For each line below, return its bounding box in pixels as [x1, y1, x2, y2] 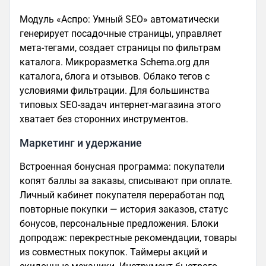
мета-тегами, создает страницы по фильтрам [20, 42, 221, 54]
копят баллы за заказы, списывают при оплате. [20, 175, 232, 187]
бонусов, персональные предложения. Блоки [20, 218, 218, 230]
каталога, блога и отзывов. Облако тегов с [20, 71, 210, 83]
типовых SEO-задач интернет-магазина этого [20, 99, 221, 111]
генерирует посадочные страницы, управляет [20, 28, 222, 40]
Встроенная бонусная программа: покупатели [20, 161, 224, 173]
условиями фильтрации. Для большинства [20, 85, 210, 97]
